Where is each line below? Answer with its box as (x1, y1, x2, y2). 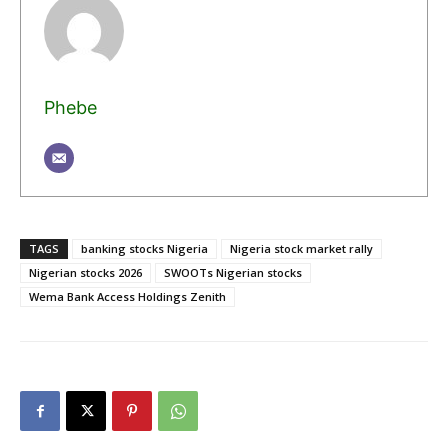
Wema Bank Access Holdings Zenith (29, 288, 226, 304)
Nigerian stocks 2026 (29, 264, 142, 280)
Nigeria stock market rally (230, 240, 373, 256)
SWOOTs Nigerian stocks (164, 264, 302, 280)
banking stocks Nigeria (81, 240, 208, 256)
